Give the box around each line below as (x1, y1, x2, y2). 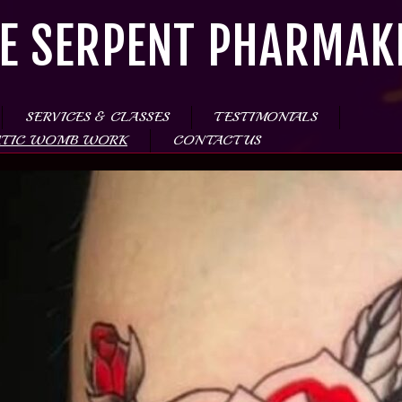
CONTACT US (173, 132, 260, 149)
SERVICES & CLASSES (25, 109, 169, 126)
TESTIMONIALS (214, 109, 317, 126)
